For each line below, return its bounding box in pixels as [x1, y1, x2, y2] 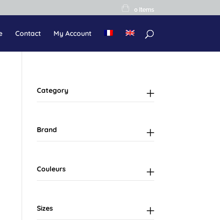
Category [36, 86, 68, 95]
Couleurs [36, 165, 66, 174]
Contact [15, 29, 41, 38]
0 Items [134, 6, 154, 13]
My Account [53, 29, 91, 38]
